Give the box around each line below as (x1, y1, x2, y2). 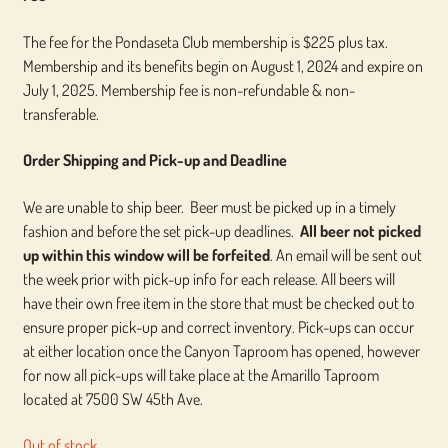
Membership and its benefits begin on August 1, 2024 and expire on (22, 55, 423, 76)
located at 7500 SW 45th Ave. (22, 388, 203, 409)
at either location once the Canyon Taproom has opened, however (22, 340, 420, 361)
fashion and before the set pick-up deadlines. (22, 220, 300, 241)
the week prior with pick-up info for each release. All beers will (22, 268, 395, 289)
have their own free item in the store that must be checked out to (22, 292, 415, 313)
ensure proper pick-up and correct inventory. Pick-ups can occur (22, 316, 414, 337)
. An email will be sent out (269, 244, 422, 265)
